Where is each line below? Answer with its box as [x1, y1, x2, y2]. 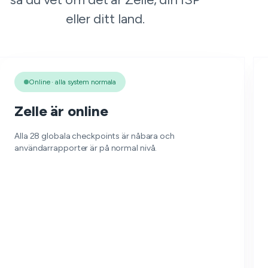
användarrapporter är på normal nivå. [14, 143, 157, 153]
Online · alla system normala [29, 78, 117, 86]
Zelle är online [14, 102, 108, 120]
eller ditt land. [65, 11, 145, 27]
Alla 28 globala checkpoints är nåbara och [14, 131, 175, 141]
